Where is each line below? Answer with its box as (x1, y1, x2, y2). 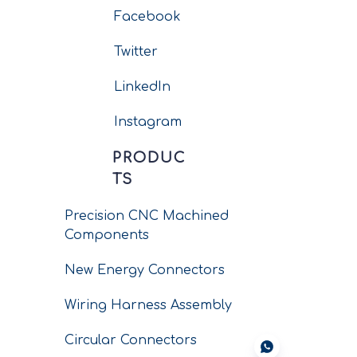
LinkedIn (113, 80, 171, 94)
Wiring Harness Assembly (65, 298, 232, 312)
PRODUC (112, 150, 186, 166)
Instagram (113, 115, 182, 129)
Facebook (113, 10, 181, 24)
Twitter (113, 45, 158, 59)
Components (65, 228, 149, 242)
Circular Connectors (65, 333, 197, 347)
